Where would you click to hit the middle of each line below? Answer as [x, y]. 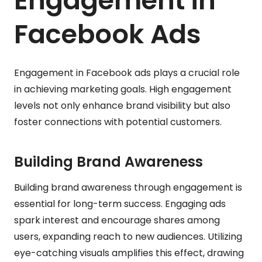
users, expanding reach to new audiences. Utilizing [128, 236]
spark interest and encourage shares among [117, 220]
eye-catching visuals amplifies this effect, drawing [129, 253]
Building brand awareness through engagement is [128, 187]
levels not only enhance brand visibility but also [122, 105]
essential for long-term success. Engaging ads [120, 204]
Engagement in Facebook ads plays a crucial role [127, 73]
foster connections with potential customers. [118, 122]
